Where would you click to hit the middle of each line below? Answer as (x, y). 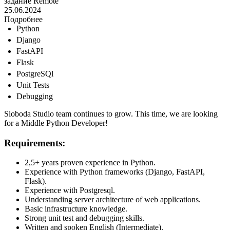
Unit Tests (33, 85)
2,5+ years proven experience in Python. (90, 163)
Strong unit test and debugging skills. (84, 218)
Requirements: (35, 143)
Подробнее (23, 19)
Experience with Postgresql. (70, 190)
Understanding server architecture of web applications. (113, 200)
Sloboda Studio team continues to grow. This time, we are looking (111, 114)
